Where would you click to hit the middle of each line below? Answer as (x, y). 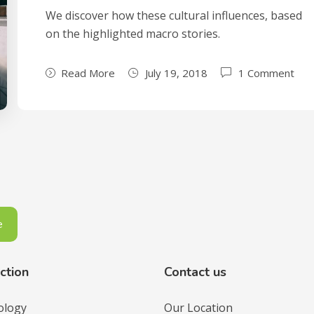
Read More (88, 73)
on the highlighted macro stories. (133, 34)
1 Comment (267, 73)
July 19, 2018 (177, 73)
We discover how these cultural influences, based (174, 15)
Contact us (195, 272)
